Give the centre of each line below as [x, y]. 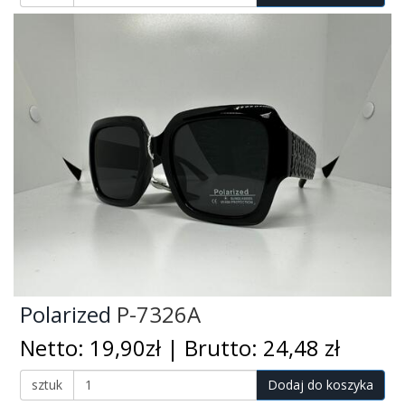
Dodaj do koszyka [320, 384]
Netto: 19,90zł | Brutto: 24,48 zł [180, 348]
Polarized [66, 315]
